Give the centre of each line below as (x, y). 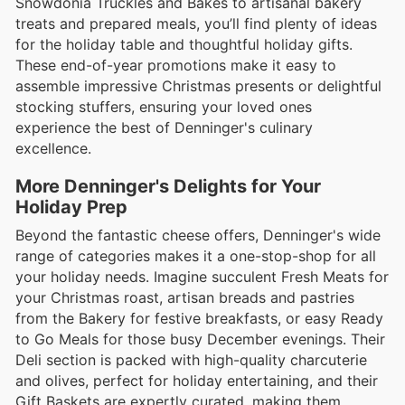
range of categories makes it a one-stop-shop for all (196, 256)
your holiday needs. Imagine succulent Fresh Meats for (202, 277)
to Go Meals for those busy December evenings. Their (200, 339)
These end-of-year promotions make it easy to (176, 65)
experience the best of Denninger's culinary (164, 127)
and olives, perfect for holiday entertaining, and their (197, 381)
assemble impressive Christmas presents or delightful (198, 85)
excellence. (53, 148)
